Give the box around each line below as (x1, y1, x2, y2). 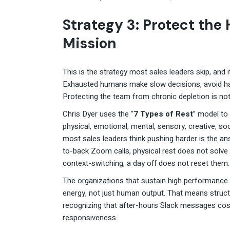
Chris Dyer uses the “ (63, 108, 133, 120)
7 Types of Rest (133, 108, 193, 120)
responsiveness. (63, 212, 118, 224)
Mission (63, 34, 117, 53)
